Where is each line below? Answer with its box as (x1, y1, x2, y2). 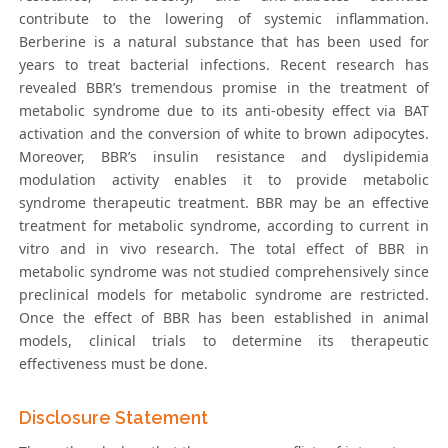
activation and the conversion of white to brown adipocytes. (19, 124, 429, 144)
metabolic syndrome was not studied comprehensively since (19, 262, 429, 282)
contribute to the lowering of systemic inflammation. (19, 9, 429, 29)
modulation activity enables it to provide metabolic (19, 170, 429, 190)
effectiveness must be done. (19, 354, 209, 374)
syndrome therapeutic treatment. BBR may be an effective (19, 193, 429, 213)
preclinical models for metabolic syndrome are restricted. (19, 285, 429, 305)
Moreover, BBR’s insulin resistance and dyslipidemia (19, 147, 429, 167)
